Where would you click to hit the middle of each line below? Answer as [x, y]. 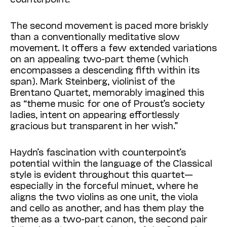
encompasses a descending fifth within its [105, 70]
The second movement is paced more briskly [109, 25]
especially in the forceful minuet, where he [104, 185]
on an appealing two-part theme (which [99, 59]
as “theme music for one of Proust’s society [107, 103]
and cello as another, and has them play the [107, 207]
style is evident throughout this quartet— [102, 174]
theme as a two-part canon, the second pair [109, 219]
